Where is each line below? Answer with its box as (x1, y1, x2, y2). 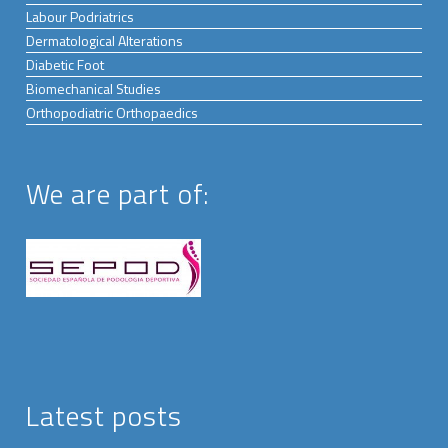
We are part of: (26, 171, 211, 215)
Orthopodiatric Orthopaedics (26, 101, 199, 123)
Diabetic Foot (26, 53, 105, 75)
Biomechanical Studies (26, 77, 162, 99)
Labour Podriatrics (26, 5, 135, 27)
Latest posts (26, 393, 183, 437)
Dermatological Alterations (26, 29, 184, 51)
